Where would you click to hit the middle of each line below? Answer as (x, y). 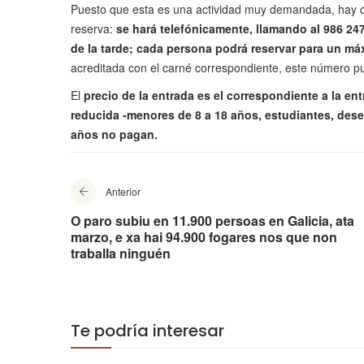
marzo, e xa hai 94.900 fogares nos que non (204, 237)
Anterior (123, 192)
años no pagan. (114, 134)
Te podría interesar (147, 331)
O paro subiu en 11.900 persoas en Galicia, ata (212, 221)
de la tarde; (102, 48)
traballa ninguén (121, 253)
